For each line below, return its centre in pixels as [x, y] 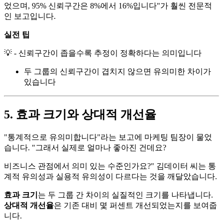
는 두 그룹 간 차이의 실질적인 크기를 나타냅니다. [125, 195]
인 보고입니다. [30, 16]
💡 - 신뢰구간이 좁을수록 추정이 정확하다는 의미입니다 [103, 53]
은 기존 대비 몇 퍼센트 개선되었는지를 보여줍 [135, 205]
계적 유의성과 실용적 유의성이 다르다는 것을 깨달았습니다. [111, 176]
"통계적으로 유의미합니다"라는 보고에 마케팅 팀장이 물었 [108, 137]
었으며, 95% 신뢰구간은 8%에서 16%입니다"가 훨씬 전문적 [108, 5]
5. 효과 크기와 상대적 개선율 [80, 114]
